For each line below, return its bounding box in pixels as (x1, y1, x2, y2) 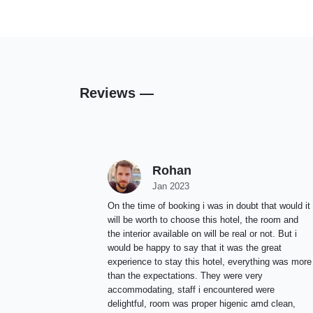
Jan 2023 (152, 181, 189, 191)
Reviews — (80, 85, 154, 101)
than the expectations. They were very (108, 270, 263, 281)
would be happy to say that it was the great (108, 242, 282, 253)
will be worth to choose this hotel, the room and (108, 214, 298, 225)
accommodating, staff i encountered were (108, 284, 275, 295)
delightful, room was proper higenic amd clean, (108, 298, 296, 309)
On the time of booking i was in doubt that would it (108, 201, 310, 211)
